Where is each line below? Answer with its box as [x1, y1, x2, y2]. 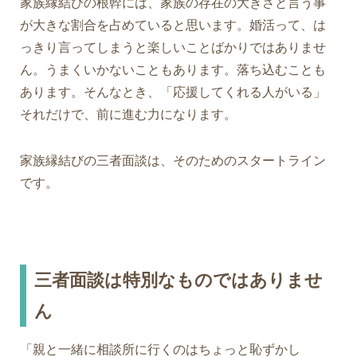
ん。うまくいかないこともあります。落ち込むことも [20, 63, 326, 77]
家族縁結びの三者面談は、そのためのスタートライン [20, 154, 326, 168]
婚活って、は [249, 18, 326, 33]
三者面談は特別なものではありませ [34, 270, 323, 291]
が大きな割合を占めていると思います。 [20, 18, 249, 33]
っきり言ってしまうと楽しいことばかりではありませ [20, 41, 326, 55]
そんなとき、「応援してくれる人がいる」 [84, 85, 326, 100]
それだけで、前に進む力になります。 [20, 108, 237, 122]
